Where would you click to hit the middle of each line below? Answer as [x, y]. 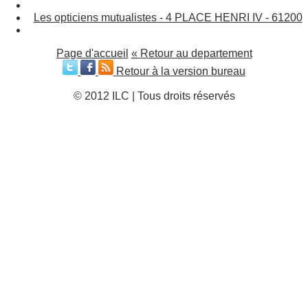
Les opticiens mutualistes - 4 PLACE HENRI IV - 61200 [168, 17]
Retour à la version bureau [181, 71]
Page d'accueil [92, 53]
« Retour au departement [191, 53]
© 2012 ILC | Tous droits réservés [154, 96]
